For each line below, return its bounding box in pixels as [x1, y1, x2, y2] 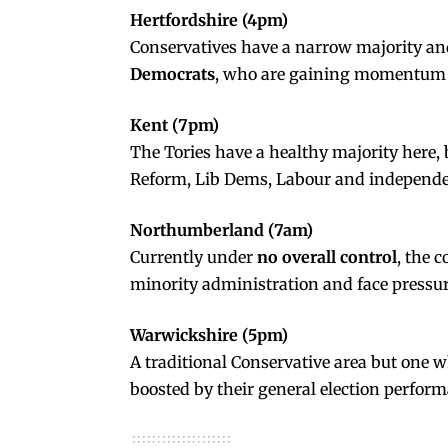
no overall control [257, 246, 397, 267]
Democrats [130, 63, 215, 84]
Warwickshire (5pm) [130, 324, 288, 345]
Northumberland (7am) [130, 219, 313, 240]
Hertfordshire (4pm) [130, 9, 288, 30]
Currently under [130, 246, 257, 267]
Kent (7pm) [130, 114, 219, 135]
